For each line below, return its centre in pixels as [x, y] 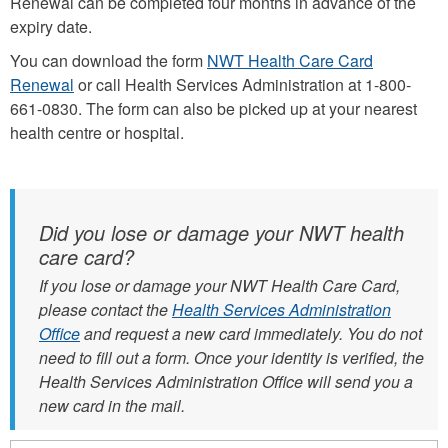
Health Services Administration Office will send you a [226, 381]
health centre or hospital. [97, 132]
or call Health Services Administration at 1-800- [242, 84]
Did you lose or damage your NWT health [221, 232]
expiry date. [53, 26]
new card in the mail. [112, 405]
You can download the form [108, 60]
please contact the [105, 309]
